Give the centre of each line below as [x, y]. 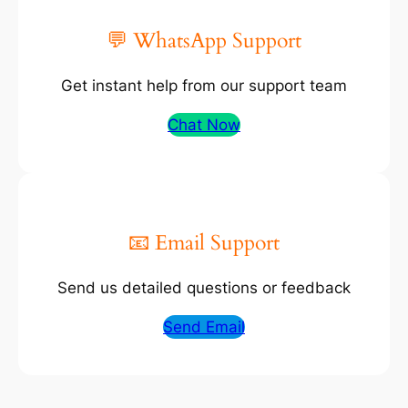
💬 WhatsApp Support [204, 40]
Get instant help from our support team [204, 86]
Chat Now [204, 124]
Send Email [204, 327]
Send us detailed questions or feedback [204, 288]
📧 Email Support [204, 243]
